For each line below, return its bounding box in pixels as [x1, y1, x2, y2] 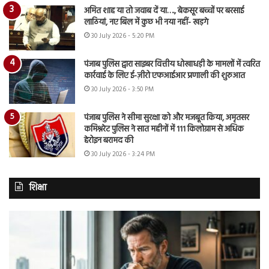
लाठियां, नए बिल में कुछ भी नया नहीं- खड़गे [84, 16, 208, 30]
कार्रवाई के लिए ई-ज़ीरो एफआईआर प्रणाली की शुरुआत [84, 69, 245, 83]
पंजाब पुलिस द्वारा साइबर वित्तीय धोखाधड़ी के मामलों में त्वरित [84, 58, 260, 72]
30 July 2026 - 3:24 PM [91, 149, 155, 160]
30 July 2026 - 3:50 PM [91, 84, 154, 95]
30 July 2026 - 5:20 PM [91, 31, 154, 42]
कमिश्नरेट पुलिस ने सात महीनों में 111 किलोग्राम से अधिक [84, 122, 244, 137]
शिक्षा [29, 181, 47, 196]
